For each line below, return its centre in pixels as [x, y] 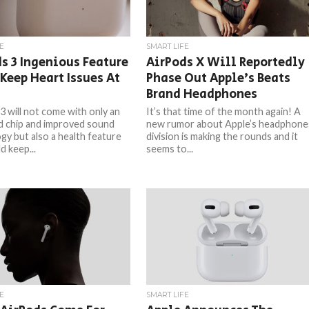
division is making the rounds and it [222, 136]
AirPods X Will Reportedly [226, 62]
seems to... [170, 149]
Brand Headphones [202, 94]
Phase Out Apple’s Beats [219, 78]
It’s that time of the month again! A [224, 111]
